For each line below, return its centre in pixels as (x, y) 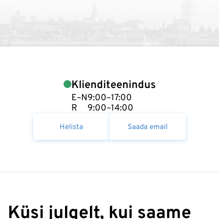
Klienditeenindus (113, 85)
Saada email (148, 127)
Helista (71, 127)
